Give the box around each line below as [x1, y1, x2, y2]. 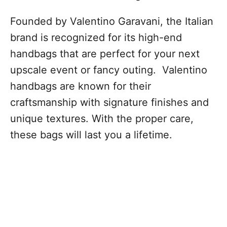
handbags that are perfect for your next [10, 48, 200, 60]
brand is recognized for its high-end [10, 31, 182, 44]
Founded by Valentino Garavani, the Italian [10, 15, 213, 28]
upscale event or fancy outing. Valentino [10, 64, 207, 77]
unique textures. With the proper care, [10, 112, 194, 125]
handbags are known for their [10, 80, 151, 93]
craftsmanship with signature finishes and [10, 96, 209, 109]
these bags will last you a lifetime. [10, 129, 172, 141]
